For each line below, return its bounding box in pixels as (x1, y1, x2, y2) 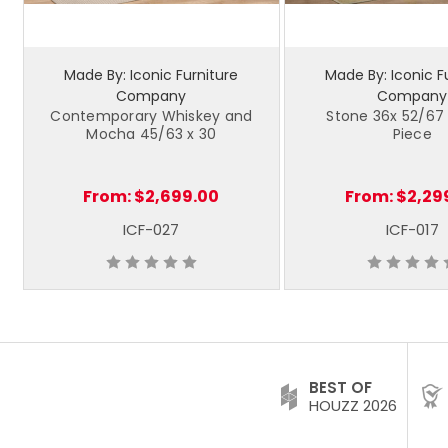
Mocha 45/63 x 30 (86, 123, 217, 144)
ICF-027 (123, 218, 180, 240)
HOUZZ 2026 (309, 395, 397, 416)
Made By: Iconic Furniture (64, 64, 239, 85)
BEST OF (309, 377, 372, 398)
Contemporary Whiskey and (50, 105, 253, 126)
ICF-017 (385, 218, 439, 240)
